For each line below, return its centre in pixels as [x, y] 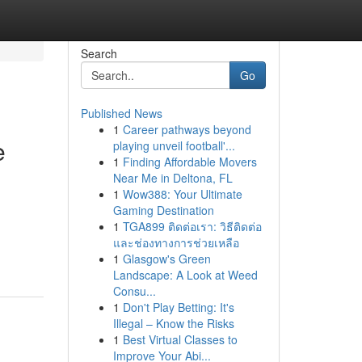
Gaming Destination [163, 210]
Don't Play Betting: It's [178, 307]
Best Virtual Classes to [180, 339]
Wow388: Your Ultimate [182, 194]
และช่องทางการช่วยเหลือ [176, 242]
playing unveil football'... [174, 145]
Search [99, 53]
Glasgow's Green [166, 259]
